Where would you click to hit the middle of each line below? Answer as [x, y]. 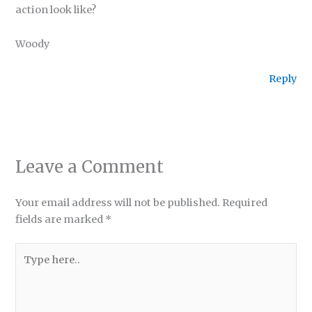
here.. [29, 267]
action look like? [56, 9]
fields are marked [61, 219]
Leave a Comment [90, 166]
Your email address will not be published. [118, 202]
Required [245, 202]
